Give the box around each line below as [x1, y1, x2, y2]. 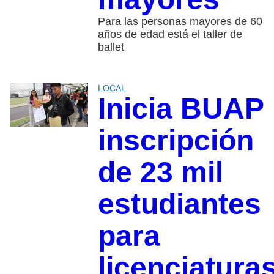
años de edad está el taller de [97, 28, 242, 41]
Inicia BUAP [97, 92, 264, 125]
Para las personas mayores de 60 [97, 15, 262, 28]
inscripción [97, 124, 254, 157]
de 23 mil [97, 156, 223, 189]
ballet [97, 41, 124, 54]
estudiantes [97, 188, 261, 221]
